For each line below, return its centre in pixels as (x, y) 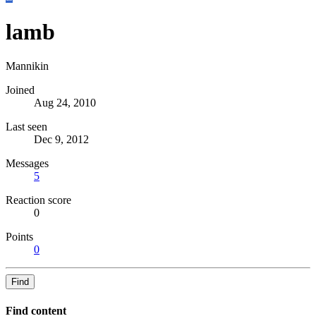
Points (19, 237)
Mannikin (27, 66)
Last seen (26, 127)
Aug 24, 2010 (65, 103)
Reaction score (38, 200)
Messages (27, 164)
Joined (20, 90)
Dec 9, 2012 (61, 140)
